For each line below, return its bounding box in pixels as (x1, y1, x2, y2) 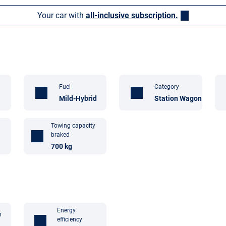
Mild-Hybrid (59, 94, 97, 102)
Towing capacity (51, 122, 96, 129)
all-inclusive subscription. (86, 11, 178, 20)
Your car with (37, 11, 86, 20)
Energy (56, 206, 76, 214)
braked (51, 131, 70, 138)
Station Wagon (154, 94, 202, 102)
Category (154, 83, 180, 90)
